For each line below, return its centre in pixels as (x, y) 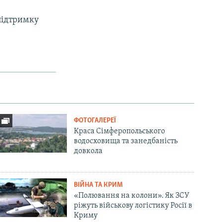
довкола (88, 151)
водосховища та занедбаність (126, 141)
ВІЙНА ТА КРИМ (99, 185)
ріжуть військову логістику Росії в (133, 205)
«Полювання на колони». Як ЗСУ (132, 195)
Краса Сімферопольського (120, 131)
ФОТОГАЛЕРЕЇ (95, 120)
